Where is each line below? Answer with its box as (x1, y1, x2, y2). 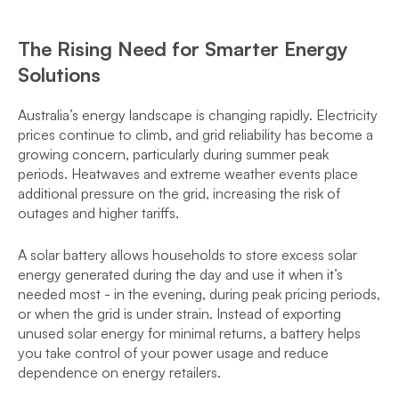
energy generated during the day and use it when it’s (18, 265, 343, 283)
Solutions (18, 62, 101, 86)
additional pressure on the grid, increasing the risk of (18, 184, 340, 202)
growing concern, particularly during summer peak (18, 145, 329, 163)
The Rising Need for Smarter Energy (18, 37, 348, 61)
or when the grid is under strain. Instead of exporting (18, 305, 341, 322)
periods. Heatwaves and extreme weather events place (18, 165, 358, 183)
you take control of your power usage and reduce (18, 344, 329, 362)
